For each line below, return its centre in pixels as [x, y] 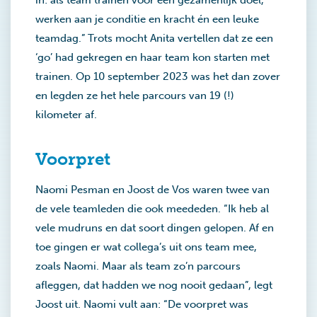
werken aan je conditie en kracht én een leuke [147, 19]
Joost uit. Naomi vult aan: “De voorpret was [142, 304]
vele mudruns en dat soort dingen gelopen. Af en [155, 228]
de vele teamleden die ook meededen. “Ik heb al [152, 209]
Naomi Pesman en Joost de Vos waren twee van [152, 190]
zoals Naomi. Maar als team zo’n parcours [138, 266]
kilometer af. [66, 115]
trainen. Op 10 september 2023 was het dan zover [158, 76]
